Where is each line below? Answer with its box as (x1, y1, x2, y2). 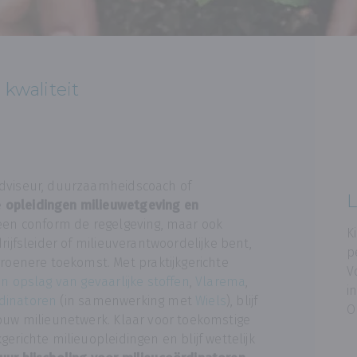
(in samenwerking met (57, 293, 196, 308)
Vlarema (195, 274, 246, 289)
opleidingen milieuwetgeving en (5, 198, 198, 213)
